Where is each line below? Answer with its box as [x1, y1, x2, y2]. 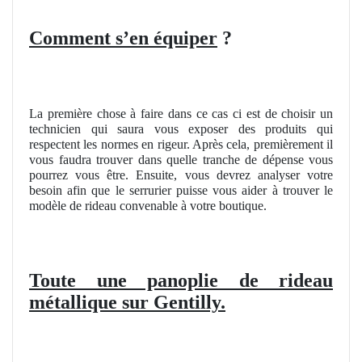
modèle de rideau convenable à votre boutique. [29, 199, 267, 213]
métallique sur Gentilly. [29, 292, 225, 314]
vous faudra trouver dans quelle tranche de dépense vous [29, 153, 333, 167]
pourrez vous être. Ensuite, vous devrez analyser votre [29, 168, 333, 183]
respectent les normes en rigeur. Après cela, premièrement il [29, 137, 333, 152]
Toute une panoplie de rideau [29, 270, 333, 292]
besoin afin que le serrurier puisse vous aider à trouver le [29, 183, 333, 198]
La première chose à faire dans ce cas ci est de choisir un [29, 107, 333, 121]
